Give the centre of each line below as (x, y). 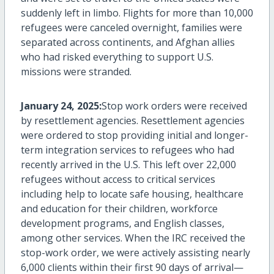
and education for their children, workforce (119, 209)
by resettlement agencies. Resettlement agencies (132, 121)
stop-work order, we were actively (99, 253)
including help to (60, 194)
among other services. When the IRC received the (133, 238)
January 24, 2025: (61, 106)
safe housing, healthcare (185, 194)
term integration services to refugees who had (127, 150)
